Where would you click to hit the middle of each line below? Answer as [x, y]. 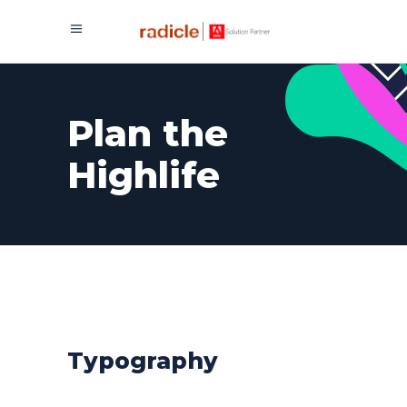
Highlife [144, 175]
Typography [143, 361]
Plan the [148, 133]
